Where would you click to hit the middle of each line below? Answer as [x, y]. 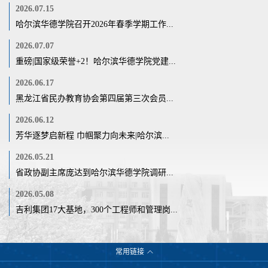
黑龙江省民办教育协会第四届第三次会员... [95, 98]
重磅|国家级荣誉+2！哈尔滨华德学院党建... [96, 61]
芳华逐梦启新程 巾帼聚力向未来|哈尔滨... [92, 135]
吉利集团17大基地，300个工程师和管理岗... [97, 209]
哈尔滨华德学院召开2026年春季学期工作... [95, 24]
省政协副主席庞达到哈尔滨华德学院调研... [95, 172]
